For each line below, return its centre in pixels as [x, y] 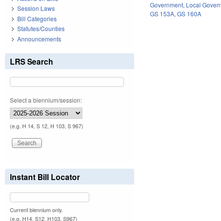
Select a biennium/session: [46, 100]
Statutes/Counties [41, 29]
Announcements [39, 38]
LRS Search [32, 61]
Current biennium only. [36, 210]
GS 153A [162, 13]
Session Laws [36, 8]
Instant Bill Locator [45, 177]
